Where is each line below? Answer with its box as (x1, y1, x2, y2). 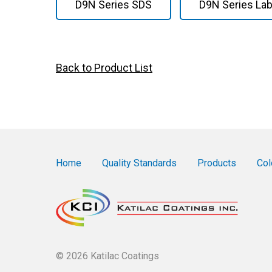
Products (197, 157, 236, 169)
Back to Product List (56, 61, 152, 74)
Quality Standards (102, 157, 177, 169)
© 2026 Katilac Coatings (56, 250, 159, 262)
